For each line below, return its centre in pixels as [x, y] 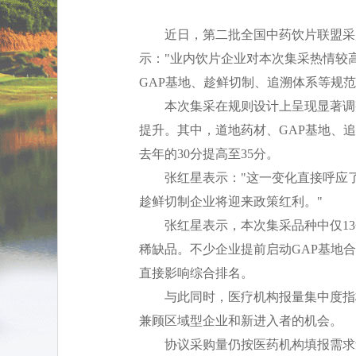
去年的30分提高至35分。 [209, 154]
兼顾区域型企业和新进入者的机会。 [240, 321]
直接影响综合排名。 [196, 273]
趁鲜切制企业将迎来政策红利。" [230, 201]
